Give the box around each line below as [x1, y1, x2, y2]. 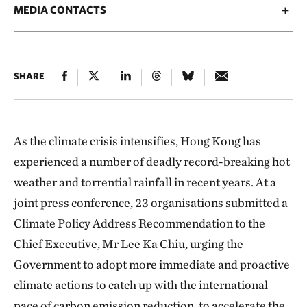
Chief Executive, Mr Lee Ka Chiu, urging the [14, 236, 243, 251]
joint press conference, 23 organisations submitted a [14, 195, 288, 210]
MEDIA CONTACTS [14, 3, 106, 16]
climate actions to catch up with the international [14, 278, 268, 292]
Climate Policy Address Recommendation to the [14, 216, 265, 230]
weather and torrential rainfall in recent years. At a [14, 175, 276, 189]
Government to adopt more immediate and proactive [14, 257, 290, 271]
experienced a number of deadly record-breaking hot [14, 154, 290, 169]
